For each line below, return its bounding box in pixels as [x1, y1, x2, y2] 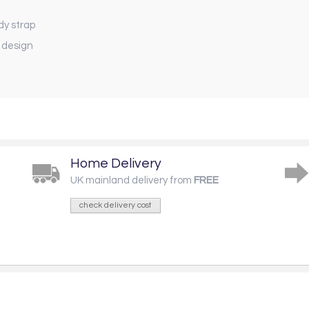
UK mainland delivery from [70, 175, 194, 186]
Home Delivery [70, 156, 161, 170]
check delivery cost [79, 200, 152, 210]
